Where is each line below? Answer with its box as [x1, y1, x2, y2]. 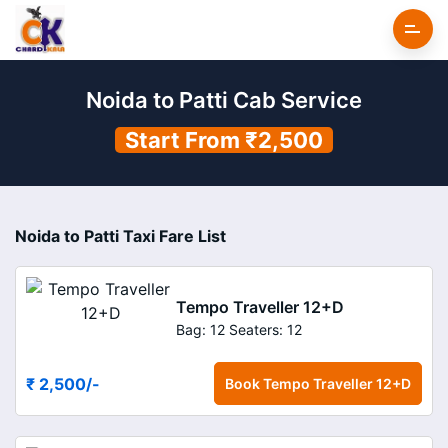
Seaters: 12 [229, 320, 302, 338]
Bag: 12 [176, 320, 225, 338]
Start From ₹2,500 [125, 127, 323, 153]
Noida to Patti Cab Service [86, 87, 362, 113]
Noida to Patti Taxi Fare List [15, 226, 226, 246]
